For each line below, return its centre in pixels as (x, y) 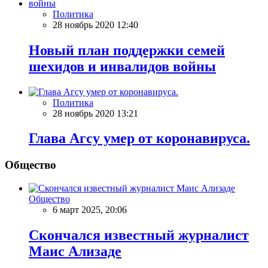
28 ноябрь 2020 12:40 (95, 25)
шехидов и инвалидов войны (122, 66)
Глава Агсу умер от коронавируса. (139, 138)
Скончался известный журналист (139, 235)
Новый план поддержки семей (127, 50)
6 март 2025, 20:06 (90, 210)
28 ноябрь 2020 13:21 (95, 113)
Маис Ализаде (75, 251)
